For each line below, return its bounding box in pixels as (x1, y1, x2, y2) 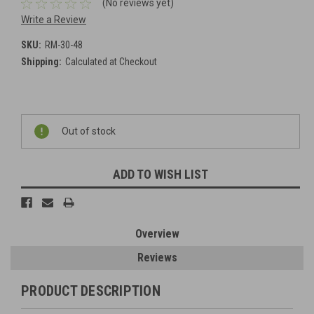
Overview (135, 227, 179, 241)
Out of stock (62, 125, 116, 137)
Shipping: (21, 56, 62, 68)
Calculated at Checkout (64, 56, 157, 68)
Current (21, 116, 53, 128)
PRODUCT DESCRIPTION (21, 282, 161, 300)
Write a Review (21, 14, 86, 26)
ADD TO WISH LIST (113, 167, 208, 182)
